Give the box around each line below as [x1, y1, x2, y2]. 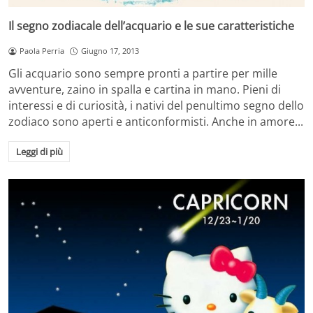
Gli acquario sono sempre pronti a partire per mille [8, 66, 277, 82]
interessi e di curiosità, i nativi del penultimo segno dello [8, 98, 304, 114]
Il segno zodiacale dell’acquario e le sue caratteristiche [8, 18, 294, 34]
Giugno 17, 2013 [80, 45, 139, 57]
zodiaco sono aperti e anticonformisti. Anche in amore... [8, 114, 303, 130]
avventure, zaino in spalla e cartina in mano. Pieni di [8, 82, 281, 98]
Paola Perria [19, 45, 64, 57]
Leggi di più [15, 145, 63, 158]
